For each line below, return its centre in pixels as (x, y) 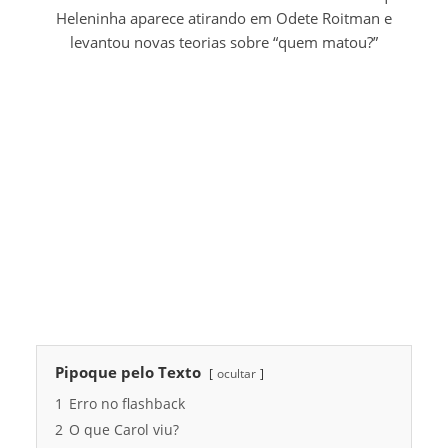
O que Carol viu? (124, 430)
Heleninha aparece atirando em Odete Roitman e (224, 18)
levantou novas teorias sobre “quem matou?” (224, 42)
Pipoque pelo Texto (128, 372)
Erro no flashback (127, 404)
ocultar (236, 373)
